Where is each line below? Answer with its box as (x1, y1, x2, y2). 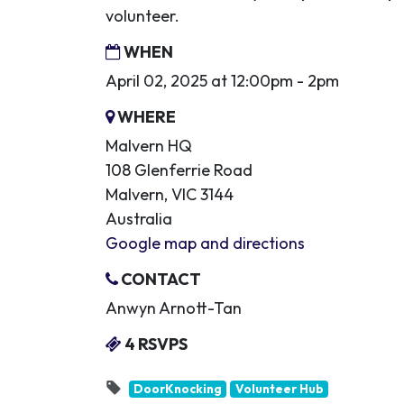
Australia (106, 208, 172, 229)
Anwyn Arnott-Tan (106, 298, 242, 318)
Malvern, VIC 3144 (106, 184, 234, 205)
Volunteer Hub (234, 381, 324, 397)
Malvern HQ (106, 135, 192, 156)
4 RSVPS (122, 334, 188, 354)
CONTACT (118, 269, 201, 289)
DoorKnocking (133, 381, 222, 397)
